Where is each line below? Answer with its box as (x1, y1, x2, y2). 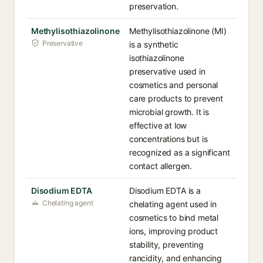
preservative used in (129, 66, 205, 76)
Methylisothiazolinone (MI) (129, 26, 227, 36)
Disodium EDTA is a (129, 186, 201, 195)
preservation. (129, 1, 178, 11)
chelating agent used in (129, 199, 217, 209)
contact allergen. (129, 161, 193, 171)
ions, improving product (129, 226, 218, 236)
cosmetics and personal (129, 80, 218, 90)
